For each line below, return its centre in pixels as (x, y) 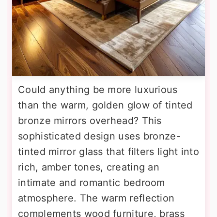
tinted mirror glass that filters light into (108, 152)
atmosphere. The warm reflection (96, 198)
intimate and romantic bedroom (92, 183)
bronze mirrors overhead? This (90, 121)
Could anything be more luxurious (98, 90)
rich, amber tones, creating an (89, 167)
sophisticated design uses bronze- (99, 136)
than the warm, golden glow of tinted (105, 105)
